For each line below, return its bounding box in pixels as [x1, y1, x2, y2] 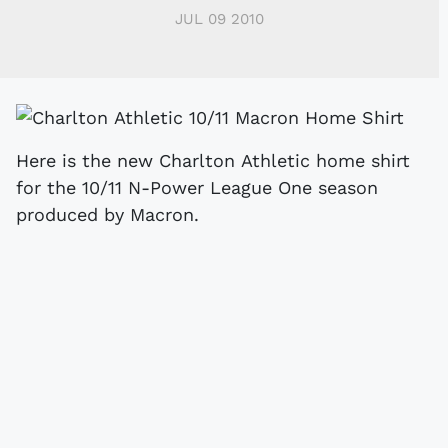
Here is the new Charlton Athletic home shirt [16, 149, 410, 171]
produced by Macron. [16, 203, 199, 225]
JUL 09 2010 [175, 9, 264, 28]
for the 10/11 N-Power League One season [16, 176, 378, 198]
